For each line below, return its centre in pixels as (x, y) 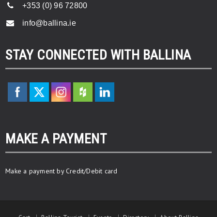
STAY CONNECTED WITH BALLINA (98, 55)
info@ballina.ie (49, 23)
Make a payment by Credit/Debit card (62, 171)
